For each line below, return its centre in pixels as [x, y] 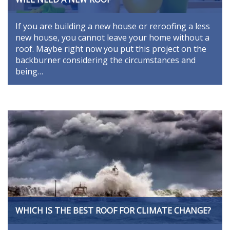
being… [29, 72]
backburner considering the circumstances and [106, 60]
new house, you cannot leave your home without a [112, 38]
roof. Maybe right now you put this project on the [111, 49]
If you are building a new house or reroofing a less [113, 26]
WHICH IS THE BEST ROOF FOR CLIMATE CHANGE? [113, 210]
